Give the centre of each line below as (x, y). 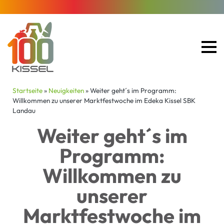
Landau (24, 111)
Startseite (27, 91)
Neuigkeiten (66, 91)
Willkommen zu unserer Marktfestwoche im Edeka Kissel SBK (104, 101)
